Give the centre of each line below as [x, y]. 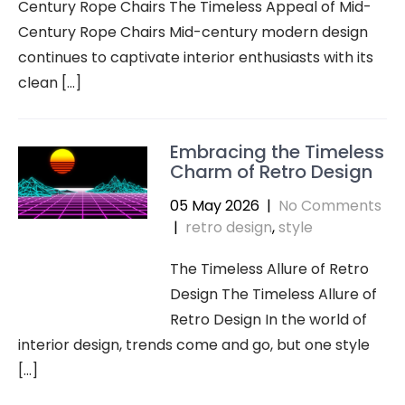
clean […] [50, 83]
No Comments [330, 206]
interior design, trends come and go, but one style [194, 345]
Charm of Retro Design [271, 172]
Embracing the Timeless [277, 152]
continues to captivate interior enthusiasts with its [196, 57]
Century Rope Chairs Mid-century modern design [193, 32]
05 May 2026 [214, 206]
